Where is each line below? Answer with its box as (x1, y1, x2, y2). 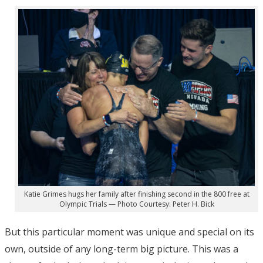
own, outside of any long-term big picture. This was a (5, 242, 238, 256)
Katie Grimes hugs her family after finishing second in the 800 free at (23, 189, 249, 200)
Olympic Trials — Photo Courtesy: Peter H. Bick (59, 199, 214, 210)
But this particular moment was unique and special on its (5, 225, 254, 239)
